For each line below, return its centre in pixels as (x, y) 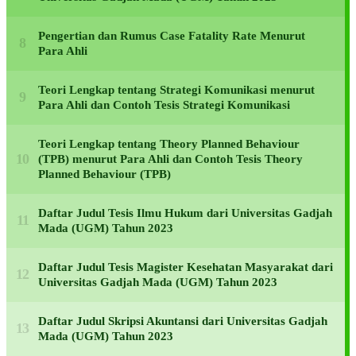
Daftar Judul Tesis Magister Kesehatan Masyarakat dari (186, 267)
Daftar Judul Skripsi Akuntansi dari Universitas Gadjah (183, 321)
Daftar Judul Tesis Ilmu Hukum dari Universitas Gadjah (185, 213)
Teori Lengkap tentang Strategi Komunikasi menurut (176, 89)
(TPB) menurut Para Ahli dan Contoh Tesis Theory (170, 159)
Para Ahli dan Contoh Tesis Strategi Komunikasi (164, 104)
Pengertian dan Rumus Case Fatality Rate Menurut (172, 35)
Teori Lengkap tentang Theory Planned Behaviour (169, 143)
